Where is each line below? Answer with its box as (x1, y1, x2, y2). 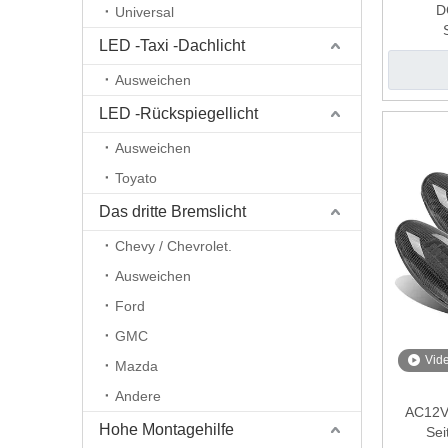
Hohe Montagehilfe (99, 421, 234, 438)
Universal (115, 4, 174, 20)
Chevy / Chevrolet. (115, 238, 232, 254)
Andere (115, 388, 161, 404)
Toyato (115, 170, 157, 186)
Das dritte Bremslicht (99, 203, 246, 220)
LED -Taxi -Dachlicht (99, 37, 245, 54)
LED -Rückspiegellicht (99, 105, 258, 122)
